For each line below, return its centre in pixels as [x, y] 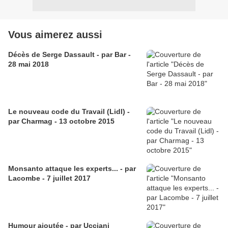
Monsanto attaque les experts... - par [72, 169]
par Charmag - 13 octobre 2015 [61, 121]
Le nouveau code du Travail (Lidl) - [69, 112]
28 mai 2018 [28, 64]
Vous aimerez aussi [55, 35]
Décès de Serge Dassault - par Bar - [69, 55]
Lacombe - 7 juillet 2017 [49, 178]
